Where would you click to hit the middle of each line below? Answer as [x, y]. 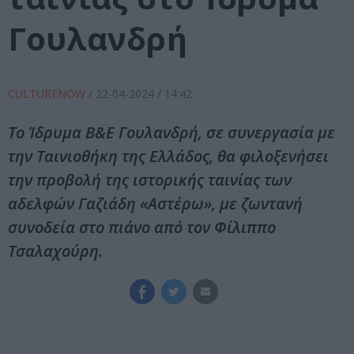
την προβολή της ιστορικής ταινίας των [150, 180]
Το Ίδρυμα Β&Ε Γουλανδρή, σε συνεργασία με [171, 133]
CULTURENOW [48, 94]
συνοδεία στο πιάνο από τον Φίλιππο [142, 228]
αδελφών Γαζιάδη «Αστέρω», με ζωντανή [155, 204]
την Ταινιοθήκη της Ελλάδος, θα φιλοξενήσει [168, 156]
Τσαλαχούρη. [55, 251]
